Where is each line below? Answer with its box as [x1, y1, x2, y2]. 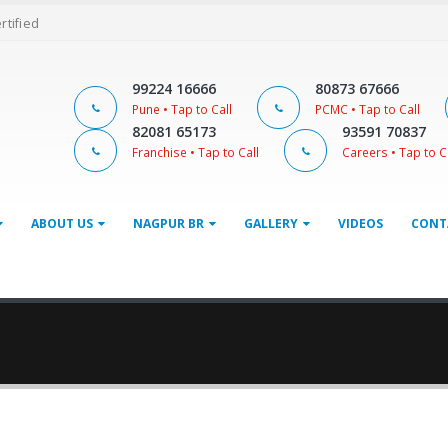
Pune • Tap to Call [132, 100, 233, 118]
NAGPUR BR [133, 215, 204, 232]
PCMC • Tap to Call [315, 100, 421, 118]
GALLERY [244, 215, 298, 232]
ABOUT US [31, 215, 93, 232]
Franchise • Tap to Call [132, 143, 260, 161]
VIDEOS [338, 215, 383, 232]
